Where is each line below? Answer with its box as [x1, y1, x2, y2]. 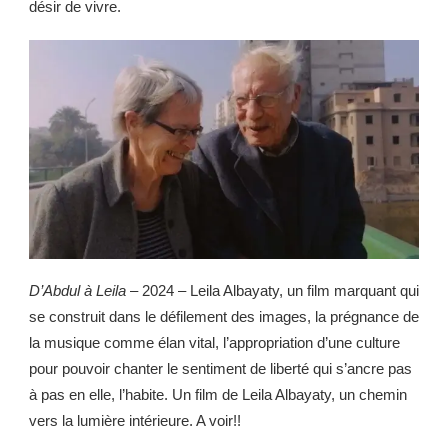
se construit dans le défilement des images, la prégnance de [29, 308, 419, 326]
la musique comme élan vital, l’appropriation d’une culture [29, 334, 400, 352]
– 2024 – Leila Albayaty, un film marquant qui [130, 282, 419, 300]
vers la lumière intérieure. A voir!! [29, 412, 241, 430]
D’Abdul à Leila [29, 282, 130, 300]
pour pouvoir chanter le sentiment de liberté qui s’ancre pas [29, 360, 412, 378]
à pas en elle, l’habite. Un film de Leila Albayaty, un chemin [29, 386, 407, 404]
